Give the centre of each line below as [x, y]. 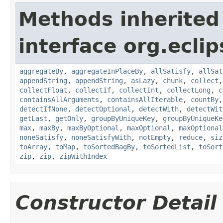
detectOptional [103, 109]
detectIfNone [43, 109]
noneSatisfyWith [101, 137]
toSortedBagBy [109, 147]
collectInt [139, 90]
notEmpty [155, 137]
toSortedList [167, 147]
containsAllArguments [59, 100]
